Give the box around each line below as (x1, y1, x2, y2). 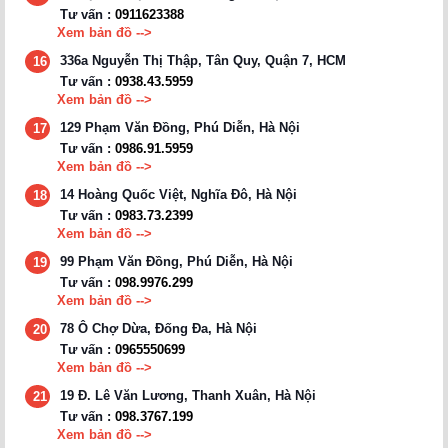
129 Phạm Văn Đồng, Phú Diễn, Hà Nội (60, 119, 300, 135)
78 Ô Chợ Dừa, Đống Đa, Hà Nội (60, 320, 257, 336)
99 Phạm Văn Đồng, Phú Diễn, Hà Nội (60, 253, 293, 269)
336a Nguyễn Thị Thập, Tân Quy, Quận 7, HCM (60, 52, 346, 68)
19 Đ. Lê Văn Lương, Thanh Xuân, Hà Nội (60, 387, 316, 403)
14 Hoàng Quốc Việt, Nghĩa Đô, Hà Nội (60, 186, 297, 202)
